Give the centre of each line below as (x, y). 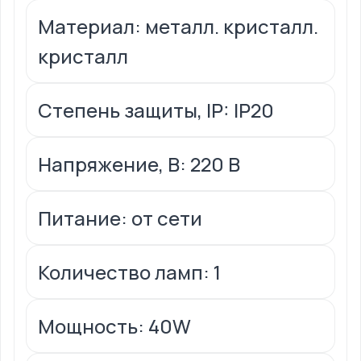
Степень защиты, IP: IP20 (156, 110)
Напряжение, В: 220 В (139, 164)
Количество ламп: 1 (129, 272)
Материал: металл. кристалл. (178, 27)
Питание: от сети (120, 218)
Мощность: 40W (114, 326)
